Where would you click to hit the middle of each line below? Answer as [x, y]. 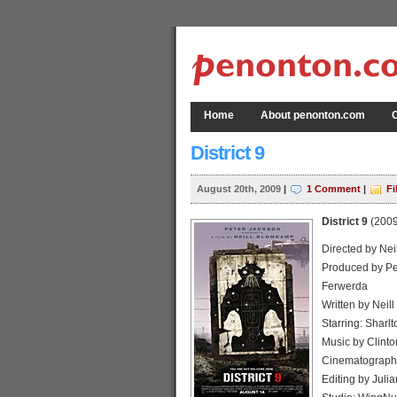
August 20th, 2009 [238, 189]
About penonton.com [312, 115]
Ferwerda [344, 286]
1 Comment [333, 189]
